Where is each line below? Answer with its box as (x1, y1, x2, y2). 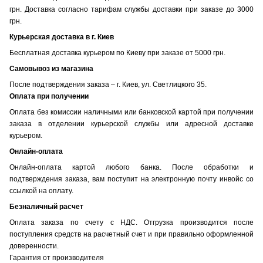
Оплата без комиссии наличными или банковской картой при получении (9, 107, 254, 116)
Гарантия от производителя (9, 253, 104, 262)
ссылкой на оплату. (9, 186, 73, 195)
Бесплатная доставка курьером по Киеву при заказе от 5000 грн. (9, 48, 225, 57)
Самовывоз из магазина (9, 64, 93, 73)
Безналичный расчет (9, 202, 83, 211)
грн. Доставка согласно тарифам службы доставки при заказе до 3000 (9, 5, 254, 14)
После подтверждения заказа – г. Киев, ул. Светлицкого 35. (9, 80, 207, 89)
